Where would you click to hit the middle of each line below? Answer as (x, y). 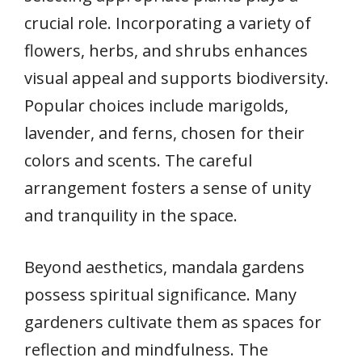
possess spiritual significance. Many (160, 294)
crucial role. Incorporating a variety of (168, 23)
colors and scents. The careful (138, 160)
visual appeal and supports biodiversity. (177, 78)
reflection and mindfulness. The (146, 349)
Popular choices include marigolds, (156, 105)
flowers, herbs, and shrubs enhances (166, 50)
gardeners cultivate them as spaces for (173, 322)
